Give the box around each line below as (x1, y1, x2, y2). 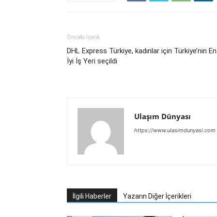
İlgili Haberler (73, 192, 111, 201)
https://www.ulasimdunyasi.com (134, 127, 216, 134)
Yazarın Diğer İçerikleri (123, 192, 191, 201)
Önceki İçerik (67, 34, 100, 41)
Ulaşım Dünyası (134, 111, 191, 122)
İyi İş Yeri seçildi (67, 57, 117, 66)
